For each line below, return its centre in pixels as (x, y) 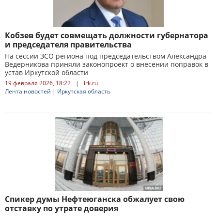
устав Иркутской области (46, 72)
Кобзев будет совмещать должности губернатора (107, 35)
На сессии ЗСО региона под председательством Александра (106, 56)
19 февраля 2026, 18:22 (38, 83)
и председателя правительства (68, 45)
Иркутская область (84, 91)
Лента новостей (28, 91)
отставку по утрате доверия (62, 208)
